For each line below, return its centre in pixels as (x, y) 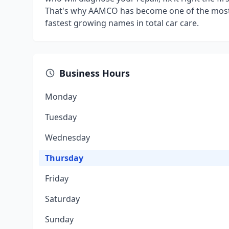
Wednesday (67, 138)
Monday (61, 97)
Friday (57, 178)
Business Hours (95, 73)
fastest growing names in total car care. (122, 23)
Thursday (64, 158)
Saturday (62, 199)
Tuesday (61, 117)
